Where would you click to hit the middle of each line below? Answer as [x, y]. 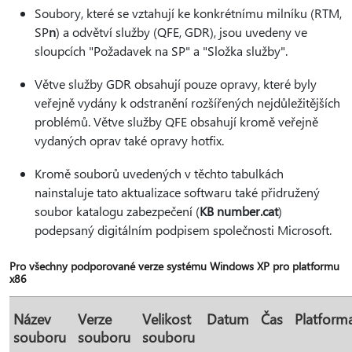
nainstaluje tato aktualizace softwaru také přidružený [177, 192]
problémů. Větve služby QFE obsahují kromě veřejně [176, 121]
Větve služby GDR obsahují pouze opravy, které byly [176, 84]
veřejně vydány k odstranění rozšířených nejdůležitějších [187, 103]
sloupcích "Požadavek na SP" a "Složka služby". [161, 51]
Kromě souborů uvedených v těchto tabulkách [159, 173]
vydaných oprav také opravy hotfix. [129, 140]
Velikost [167, 319]
